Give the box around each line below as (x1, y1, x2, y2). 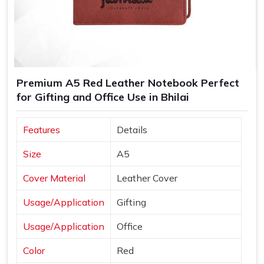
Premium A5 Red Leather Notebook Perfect (16, 76, 239, 90)
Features (23, 123, 60, 136)
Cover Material (23, 171, 85, 184)
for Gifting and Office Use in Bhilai (16, 90, 189, 104)
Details (117, 123, 147, 136)
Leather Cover (117, 171, 177, 184)
